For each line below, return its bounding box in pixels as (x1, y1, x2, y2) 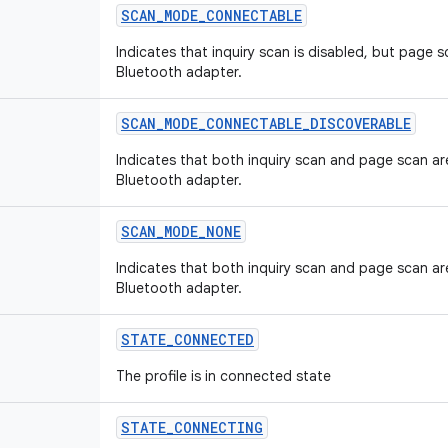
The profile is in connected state (116, 367, 331, 385)
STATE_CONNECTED (121, 330, 254, 349)
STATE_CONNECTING (121, 418, 263, 437)
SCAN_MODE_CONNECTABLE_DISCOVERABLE (121, 114, 411, 133)
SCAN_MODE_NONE (121, 222, 241, 241)
